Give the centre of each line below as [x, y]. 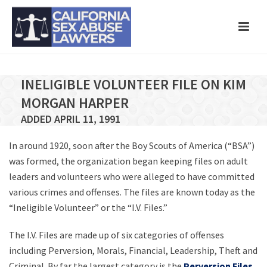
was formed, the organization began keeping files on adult [128, 161]
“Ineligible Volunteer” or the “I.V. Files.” [88, 207]
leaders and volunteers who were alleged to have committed [132, 176]
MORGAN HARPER [75, 103]
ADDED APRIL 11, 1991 [71, 119]
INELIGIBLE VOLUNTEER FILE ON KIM [133, 84]
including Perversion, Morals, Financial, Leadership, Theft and [133, 250]
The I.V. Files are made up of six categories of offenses [117, 235]
